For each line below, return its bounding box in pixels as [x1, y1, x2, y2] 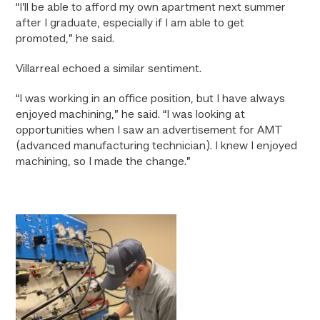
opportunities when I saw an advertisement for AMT [16, 125, 284, 136]
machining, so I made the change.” [16, 156, 191, 168]
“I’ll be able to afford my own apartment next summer [16, 2, 286, 14]
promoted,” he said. [16, 34, 118, 45]
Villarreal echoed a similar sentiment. [16, 64, 205, 75]
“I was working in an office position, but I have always [16, 94, 286, 105]
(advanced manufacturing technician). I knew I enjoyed [16, 141, 298, 152]
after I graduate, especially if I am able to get [16, 18, 245, 29]
